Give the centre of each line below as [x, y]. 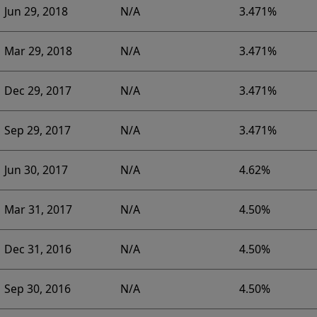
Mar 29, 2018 [38, 51]
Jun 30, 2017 [36, 170]
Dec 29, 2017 [38, 91]
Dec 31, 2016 [38, 249]
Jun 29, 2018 [36, 12]
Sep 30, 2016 [37, 289]
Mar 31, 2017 [38, 210]
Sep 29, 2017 [37, 131]
